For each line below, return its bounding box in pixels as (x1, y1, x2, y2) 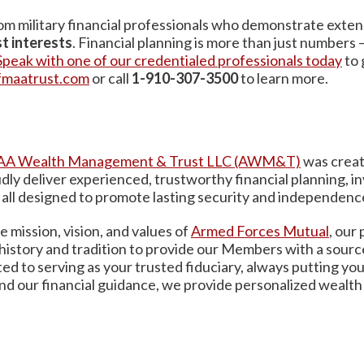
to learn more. (240, 68, 331, 87)
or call (89, 68, 132, 87)
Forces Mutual (234, 221, 329, 240)
